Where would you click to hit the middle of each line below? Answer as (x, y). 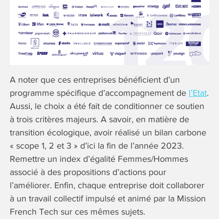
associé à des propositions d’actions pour (88, 172)
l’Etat (198, 93)
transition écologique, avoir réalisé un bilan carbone (108, 133)
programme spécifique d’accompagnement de (99, 93)
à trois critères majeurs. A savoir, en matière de (99, 120)
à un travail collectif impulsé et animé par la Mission (108, 199)
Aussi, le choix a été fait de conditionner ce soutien (107, 106)
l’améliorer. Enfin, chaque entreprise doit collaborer (107, 186)
